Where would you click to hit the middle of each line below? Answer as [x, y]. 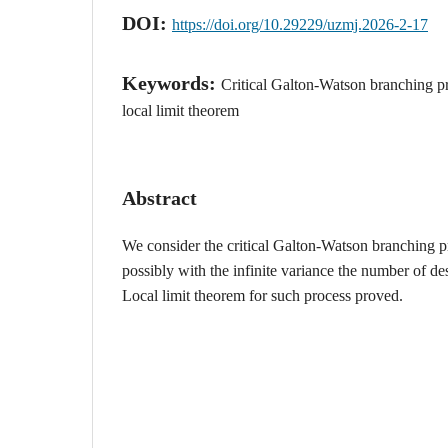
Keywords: [171, 82]
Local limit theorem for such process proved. [262, 295]
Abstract [159, 197]
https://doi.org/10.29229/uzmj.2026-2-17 [300, 24]
